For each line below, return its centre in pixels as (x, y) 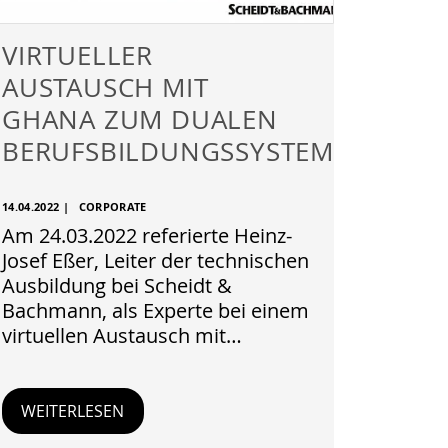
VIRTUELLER (78, 55)
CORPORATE (112, 207)
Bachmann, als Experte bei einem (155, 310)
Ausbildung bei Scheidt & (117, 285)
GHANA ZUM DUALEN (140, 119)
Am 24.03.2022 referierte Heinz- (147, 235)
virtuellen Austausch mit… (122, 335)
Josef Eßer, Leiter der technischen (155, 260)
